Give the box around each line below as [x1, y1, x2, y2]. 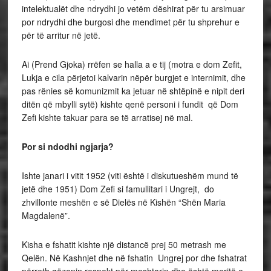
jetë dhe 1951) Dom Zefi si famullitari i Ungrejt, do [21, 183, 214, 195]
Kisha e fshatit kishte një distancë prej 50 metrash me [21, 238, 226, 251]
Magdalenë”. [21, 209, 70, 222]
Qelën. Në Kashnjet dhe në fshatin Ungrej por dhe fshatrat [21, 252, 247, 264]
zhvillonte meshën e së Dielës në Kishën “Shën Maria [21, 196, 226, 209]
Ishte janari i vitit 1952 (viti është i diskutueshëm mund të [21, 169, 238, 182]
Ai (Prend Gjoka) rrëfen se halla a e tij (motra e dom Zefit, [21, 58, 242, 71]
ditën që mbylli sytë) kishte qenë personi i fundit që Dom [21, 98, 238, 111]
